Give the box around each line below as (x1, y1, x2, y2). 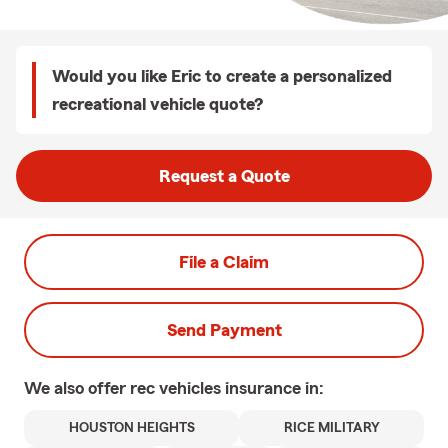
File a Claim (179, 253, 269, 271)
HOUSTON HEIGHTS (68, 421, 195, 435)
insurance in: (225, 379, 324, 397)
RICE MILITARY (283, 421, 380, 435)
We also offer (24, 379, 130, 397)
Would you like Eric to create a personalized (52, 67, 392, 85)
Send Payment (166, 321, 282, 339)
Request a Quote (158, 167, 290, 185)
